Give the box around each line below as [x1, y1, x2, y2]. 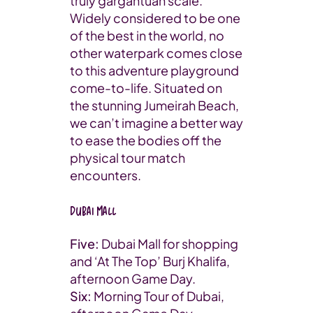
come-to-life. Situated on [70, 79, 222, 96]
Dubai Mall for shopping [99, 235, 238, 252]
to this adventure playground [70, 61, 239, 78]
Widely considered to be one [70, 9, 240, 26]
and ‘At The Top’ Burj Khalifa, [70, 252, 230, 269]
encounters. [70, 166, 141, 183]
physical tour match [70, 149, 185, 166]
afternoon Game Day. [70, 270, 196, 286]
